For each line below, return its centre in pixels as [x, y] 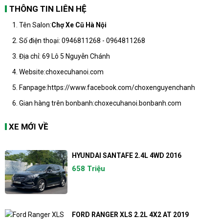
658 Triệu [88, 168]
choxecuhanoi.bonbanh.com [138, 103]
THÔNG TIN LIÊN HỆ [48, 9]
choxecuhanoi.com [75, 72]
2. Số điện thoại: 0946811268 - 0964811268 [79, 40]
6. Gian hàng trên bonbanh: [53, 103]
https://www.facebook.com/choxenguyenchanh [121, 87]
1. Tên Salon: [32, 25]
